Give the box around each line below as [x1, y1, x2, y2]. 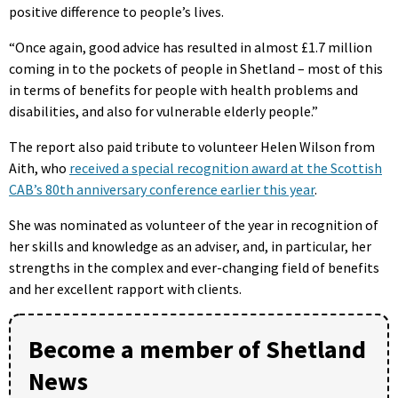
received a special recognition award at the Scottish [69, 158, 382, 177]
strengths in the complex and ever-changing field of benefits [9, 258, 379, 276]
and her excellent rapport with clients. [9, 279, 242, 298]
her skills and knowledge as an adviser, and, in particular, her [9, 236, 371, 255]
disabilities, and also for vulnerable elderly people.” [9, 101, 318, 120]
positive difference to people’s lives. [9, 2, 224, 20]
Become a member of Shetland [28, 332, 366, 365]
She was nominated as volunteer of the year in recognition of [9, 215, 378, 234]
